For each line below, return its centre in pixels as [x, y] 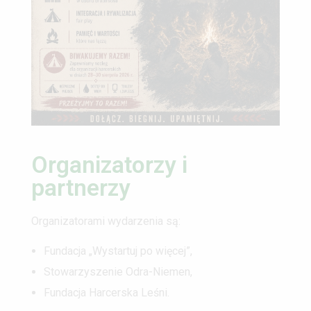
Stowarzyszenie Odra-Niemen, [118, 271]
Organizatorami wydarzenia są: [106, 221]
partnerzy [81, 187]
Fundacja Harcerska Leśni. [106, 292]
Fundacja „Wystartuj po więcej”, [118, 251]
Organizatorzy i [109, 165]
